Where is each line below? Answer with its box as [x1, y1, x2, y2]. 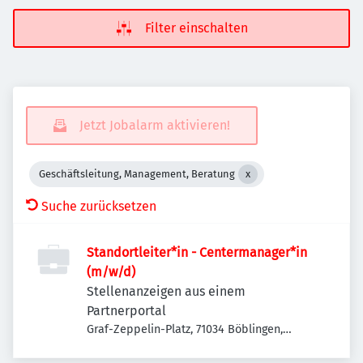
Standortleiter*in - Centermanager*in [87, 245, 307, 260]
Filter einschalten [144, 20, 248, 36]
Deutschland [87, 340, 152, 353]
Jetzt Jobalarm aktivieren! [79, 117, 230, 133]
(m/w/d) [87, 264, 135, 280]
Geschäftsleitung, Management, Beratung [39, 168, 235, 180]
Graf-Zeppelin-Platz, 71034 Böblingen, [87, 322, 283, 336]
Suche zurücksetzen [41, 199, 156, 214]
